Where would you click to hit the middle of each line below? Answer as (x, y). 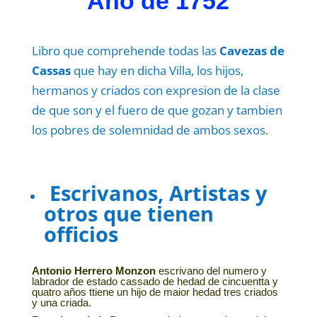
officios (81, 234)
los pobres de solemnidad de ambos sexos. (150, 130)
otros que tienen (128, 214)
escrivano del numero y (211, 271)
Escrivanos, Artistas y (155, 193)
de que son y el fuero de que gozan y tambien (157, 110)
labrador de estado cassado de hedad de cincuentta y (155, 282)
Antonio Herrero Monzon (93, 271)
